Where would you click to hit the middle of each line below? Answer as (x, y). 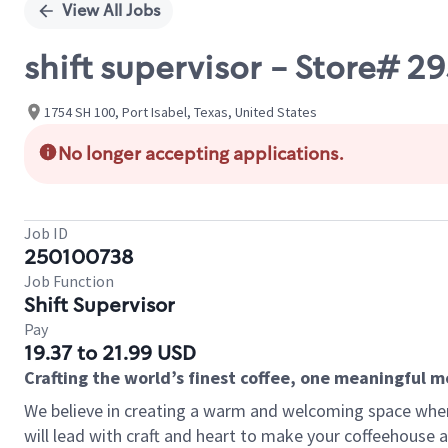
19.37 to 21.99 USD (110, 353)
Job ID (46, 233)
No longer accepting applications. (201, 154)
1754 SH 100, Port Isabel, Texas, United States (180, 111)
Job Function (69, 281)
